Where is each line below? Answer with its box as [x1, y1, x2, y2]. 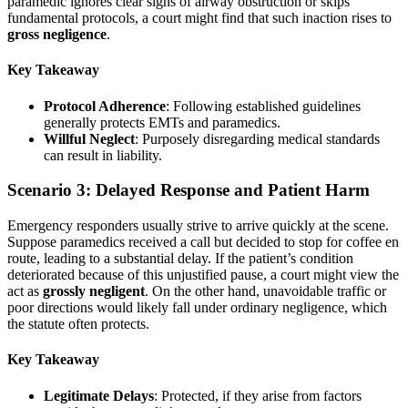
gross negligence [7, 26, 107, 43]
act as [7, 283, 43, 300]
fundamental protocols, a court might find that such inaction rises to [7, 10, 392, 26]
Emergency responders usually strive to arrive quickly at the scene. [7, 218, 389, 234]
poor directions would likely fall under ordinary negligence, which [7, 300, 387, 316]
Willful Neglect [44, 130, 135, 147]
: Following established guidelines [166, 97, 361, 114]
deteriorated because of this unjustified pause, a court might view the [7, 267, 399, 283]
